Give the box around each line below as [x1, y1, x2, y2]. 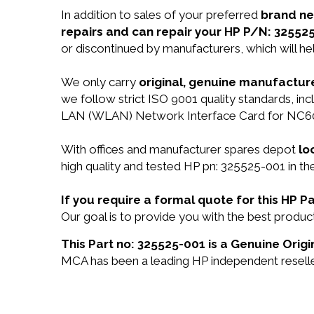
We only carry [61, 75, 139, 89]
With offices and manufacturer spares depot [61, 142, 299, 156]
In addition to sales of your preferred [61, 8, 261, 22]
